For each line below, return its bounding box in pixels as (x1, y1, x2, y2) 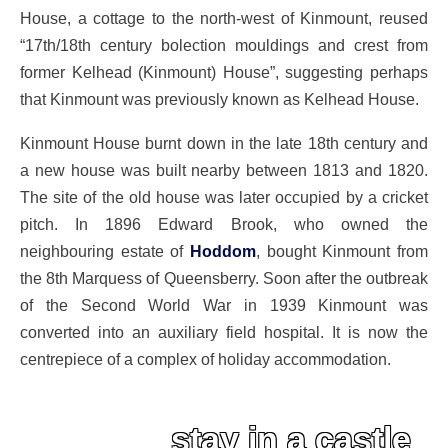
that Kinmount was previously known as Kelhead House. (20, 90, 419, 109)
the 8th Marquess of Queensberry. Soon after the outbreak (20, 268, 428, 287)
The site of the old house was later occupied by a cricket (20, 187, 428, 206)
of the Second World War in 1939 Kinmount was (20, 295, 428, 314)
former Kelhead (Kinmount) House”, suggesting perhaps (20, 63, 428, 82)
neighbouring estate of (20, 241, 190, 260)
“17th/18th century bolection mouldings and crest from (20, 36, 428, 55)
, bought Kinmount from (256, 241, 428, 260)
